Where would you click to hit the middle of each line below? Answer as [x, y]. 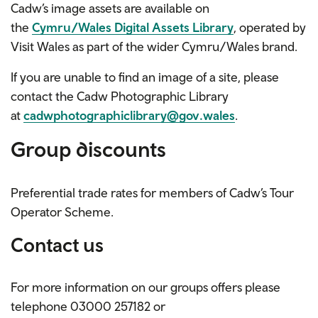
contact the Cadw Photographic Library [120, 97]
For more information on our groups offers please [146, 287]
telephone [40, 307]
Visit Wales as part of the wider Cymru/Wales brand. [154, 47]
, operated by [270, 28]
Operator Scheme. [62, 212]
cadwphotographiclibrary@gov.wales [129, 116]
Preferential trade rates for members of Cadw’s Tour [152, 193]
